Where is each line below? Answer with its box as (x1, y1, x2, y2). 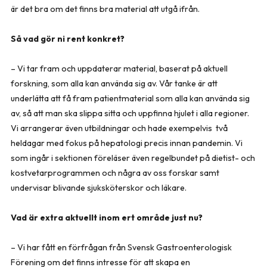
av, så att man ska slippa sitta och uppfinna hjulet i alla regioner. (11, 107, 249, 119)
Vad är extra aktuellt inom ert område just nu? (11, 212, 203, 223)
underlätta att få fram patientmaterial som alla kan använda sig (11, 92, 250, 104)
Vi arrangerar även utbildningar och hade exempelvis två (11, 122, 228, 133)
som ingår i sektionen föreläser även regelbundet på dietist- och (11, 152, 255, 163)
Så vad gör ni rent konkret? (11, 33, 125, 44)
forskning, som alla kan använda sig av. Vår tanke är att (11, 77, 218, 89)
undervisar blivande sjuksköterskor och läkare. (11, 182, 188, 193)
